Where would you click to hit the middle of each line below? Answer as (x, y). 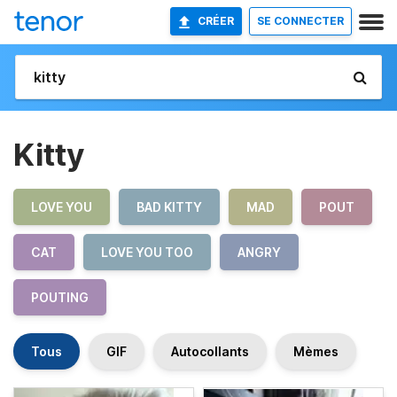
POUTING (60, 297)
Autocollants (210, 351)
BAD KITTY (169, 207)
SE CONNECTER (300, 21)
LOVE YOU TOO (147, 252)
